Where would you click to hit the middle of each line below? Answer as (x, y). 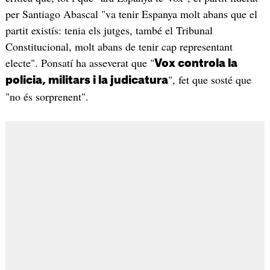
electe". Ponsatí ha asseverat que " (80, 63)
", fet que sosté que (209, 80)
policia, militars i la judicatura (86, 80)
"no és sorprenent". (47, 97)
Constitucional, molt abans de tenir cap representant (119, 47)
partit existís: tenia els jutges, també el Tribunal (109, 30)
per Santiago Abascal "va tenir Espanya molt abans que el (131, 14)
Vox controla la (196, 64)
